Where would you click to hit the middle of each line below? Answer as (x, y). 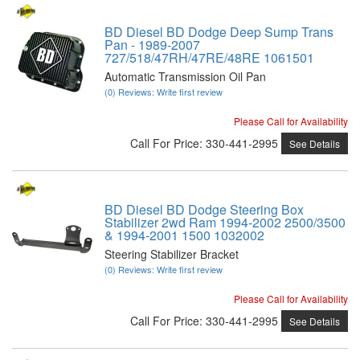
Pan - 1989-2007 (152, 44)
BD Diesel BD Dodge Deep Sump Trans (219, 31)
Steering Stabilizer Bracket (172, 254)
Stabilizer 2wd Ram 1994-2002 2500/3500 (225, 222)
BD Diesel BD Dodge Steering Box (204, 209)
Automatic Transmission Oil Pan (185, 76)
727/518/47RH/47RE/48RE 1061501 (209, 57)
